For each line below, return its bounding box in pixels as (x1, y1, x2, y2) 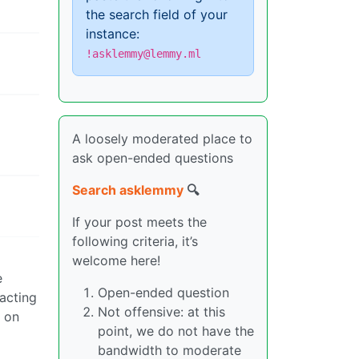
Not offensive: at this (98, 304, 225, 320)
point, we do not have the (98, 323, 254, 339)
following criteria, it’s (72, 233, 198, 249)
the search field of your (86, 6, 228, 22)
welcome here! (72, 252, 160, 268)
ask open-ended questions (72, 150, 233, 166)
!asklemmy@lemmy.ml (86, 47, 201, 60)
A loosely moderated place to (72, 131, 252, 147)
